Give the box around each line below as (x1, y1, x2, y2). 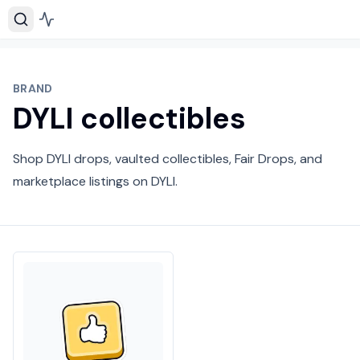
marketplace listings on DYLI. (13, 173, 178, 190)
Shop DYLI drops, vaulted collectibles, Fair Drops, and (13, 150, 322, 167)
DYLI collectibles (13, 100, 246, 137)
